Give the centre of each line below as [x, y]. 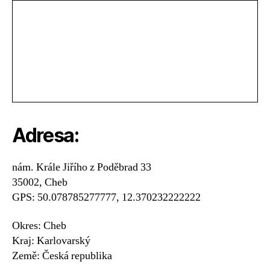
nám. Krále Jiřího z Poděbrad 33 [82, 167]
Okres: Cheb [39, 226]
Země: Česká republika [62, 256]
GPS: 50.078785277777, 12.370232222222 [106, 197]
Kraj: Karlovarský [51, 241]
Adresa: [46, 135]
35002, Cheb [40, 182]
